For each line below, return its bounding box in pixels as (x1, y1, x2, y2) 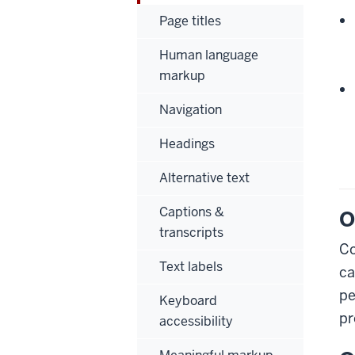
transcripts (159, 223, 223, 241)
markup (159, 67, 205, 84)
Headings (159, 135, 215, 152)
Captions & (159, 203, 224, 220)
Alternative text (159, 169, 250, 186)
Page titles (159, 12, 221, 29)
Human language (159, 46, 258, 63)
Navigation (159, 101, 222, 118)
